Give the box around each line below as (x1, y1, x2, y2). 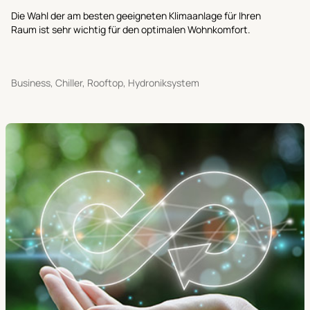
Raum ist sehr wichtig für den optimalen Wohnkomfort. (11, 22, 250, 36)
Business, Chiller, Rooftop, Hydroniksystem (11, 75, 199, 89)
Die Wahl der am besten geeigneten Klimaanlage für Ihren (11, 8, 261, 22)
